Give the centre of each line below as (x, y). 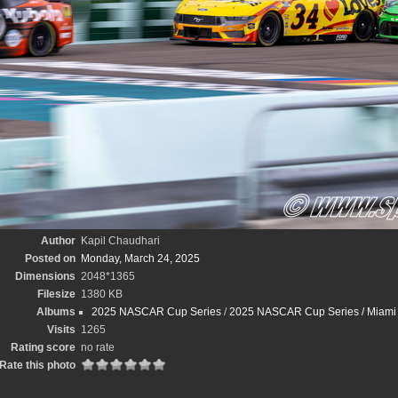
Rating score (43, 347)
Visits (61, 330)
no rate (98, 347)
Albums (56, 312)
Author (58, 241)
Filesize (56, 294)
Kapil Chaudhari (120, 241)
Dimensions (45, 276)
